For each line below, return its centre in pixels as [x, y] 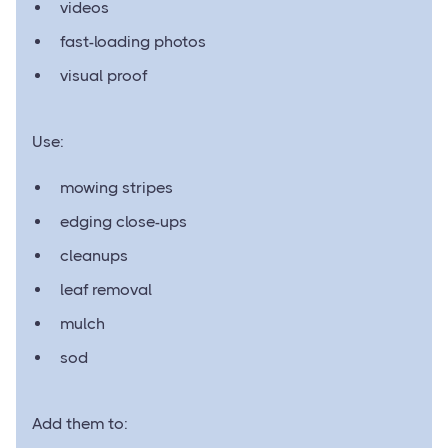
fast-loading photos [133, 41]
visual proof [103, 75]
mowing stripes [116, 187]
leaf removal [106, 289]
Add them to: [80, 423]
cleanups [94, 255]
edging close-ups [123, 221]
